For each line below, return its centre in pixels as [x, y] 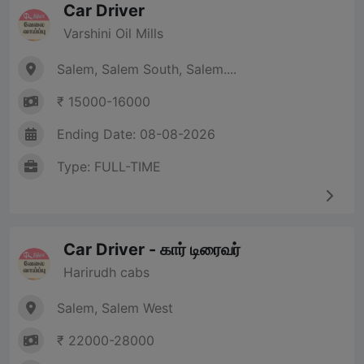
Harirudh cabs [106, 273]
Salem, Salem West [115, 308]
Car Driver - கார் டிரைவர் [152, 250]
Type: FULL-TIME [109, 167]
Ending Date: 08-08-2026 [136, 134]
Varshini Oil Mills [113, 34]
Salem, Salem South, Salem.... [147, 69]
